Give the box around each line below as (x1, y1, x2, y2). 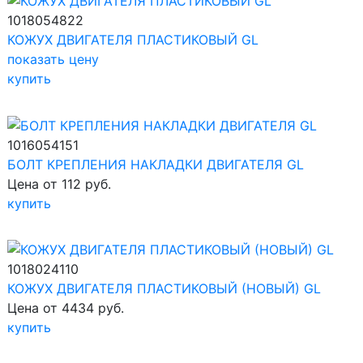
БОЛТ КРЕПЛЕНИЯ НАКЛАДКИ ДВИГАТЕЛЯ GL (7, 156, 304, 173)
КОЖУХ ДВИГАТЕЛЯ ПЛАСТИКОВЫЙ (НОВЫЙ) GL (7, 280, 321, 297)
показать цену (7, 51, 99, 68)
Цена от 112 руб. (7, 175, 111, 192)
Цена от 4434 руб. (7, 300, 124, 317)
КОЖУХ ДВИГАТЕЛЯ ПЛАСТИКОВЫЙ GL (7, 32, 258, 49)
